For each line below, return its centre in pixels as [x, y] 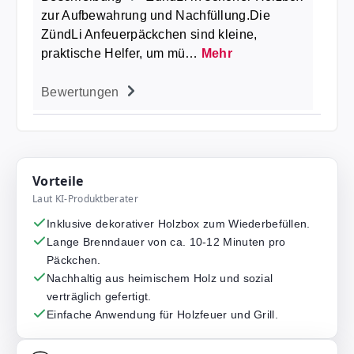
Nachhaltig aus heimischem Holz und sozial [160, 278]
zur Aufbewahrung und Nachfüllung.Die [156, 15]
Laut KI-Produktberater [86, 199]
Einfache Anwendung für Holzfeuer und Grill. [162, 314]
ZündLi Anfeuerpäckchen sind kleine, [149, 34]
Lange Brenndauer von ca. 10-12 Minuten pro [166, 242]
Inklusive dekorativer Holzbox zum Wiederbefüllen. [179, 224]
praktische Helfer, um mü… [121, 53]
